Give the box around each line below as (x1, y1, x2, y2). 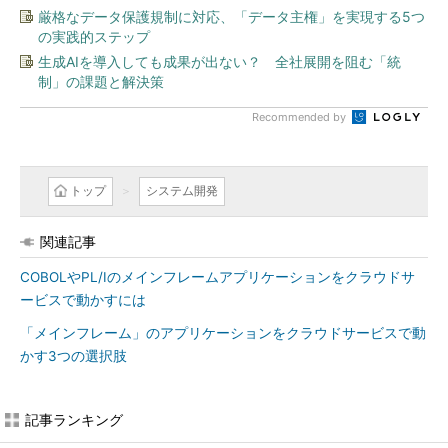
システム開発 (146, 183, 218, 198)
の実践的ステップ (38, 28, 150, 45)
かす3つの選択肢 (20, 348, 127, 364)
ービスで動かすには (20, 292, 146, 308)
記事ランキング (25, 411, 123, 428)
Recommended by (252, 110, 349, 124)
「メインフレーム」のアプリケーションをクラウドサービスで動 (20, 325, 426, 341)
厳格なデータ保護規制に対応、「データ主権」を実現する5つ (38, 8, 425, 25)
